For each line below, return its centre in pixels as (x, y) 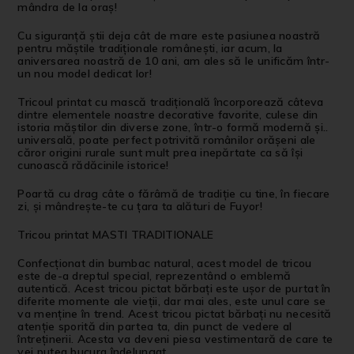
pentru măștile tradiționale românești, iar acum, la (150, 49)
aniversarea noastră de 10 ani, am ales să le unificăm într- (174, 61)
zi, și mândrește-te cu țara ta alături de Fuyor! (140, 207)
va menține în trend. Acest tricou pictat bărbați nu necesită (175, 314)
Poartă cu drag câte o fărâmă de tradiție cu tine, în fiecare (174, 194)
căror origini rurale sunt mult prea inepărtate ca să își (160, 153)
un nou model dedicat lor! (85, 74)
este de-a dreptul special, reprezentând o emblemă (154, 276)
